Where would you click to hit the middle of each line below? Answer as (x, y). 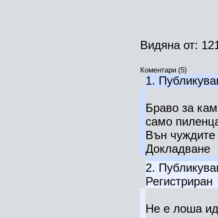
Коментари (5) (163, 70)
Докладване (178, 149)
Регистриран (179, 181)
